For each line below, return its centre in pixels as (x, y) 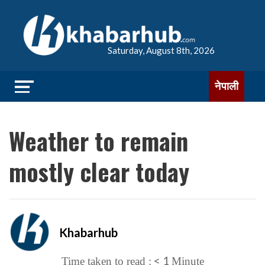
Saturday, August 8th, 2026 (161, 50)
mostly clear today (99, 172)
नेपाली (227, 86)
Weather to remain (98, 141)
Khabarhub (88, 232)
